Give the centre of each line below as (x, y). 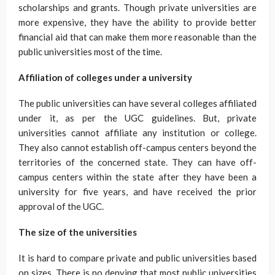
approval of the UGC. (61, 206)
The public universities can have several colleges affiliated (137, 103)
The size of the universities (78, 232)
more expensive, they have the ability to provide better (137, 22)
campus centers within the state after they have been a (137, 177)
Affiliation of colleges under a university (105, 77)
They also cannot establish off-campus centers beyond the (137, 147)
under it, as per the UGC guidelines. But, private (137, 118)
